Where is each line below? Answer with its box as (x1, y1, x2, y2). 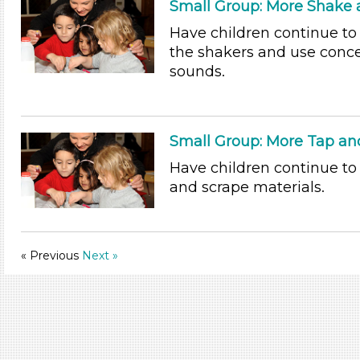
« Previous (21, 247, 82, 263)
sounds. (169, 62, 225, 80)
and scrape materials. (169, 178, 325, 196)
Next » (82, 247, 118, 263)
